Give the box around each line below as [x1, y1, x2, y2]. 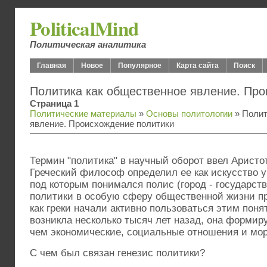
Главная [37, 61, 66, 70]
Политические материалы [30, 108, 136, 119]
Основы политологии [146, 108, 232, 119]
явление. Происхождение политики [30, 119, 174, 129]
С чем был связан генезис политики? [30, 247, 205, 259]
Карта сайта [176, 61, 219, 70]
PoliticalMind [30, 14, 139, 42]
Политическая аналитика [30, 40, 146, 49]
